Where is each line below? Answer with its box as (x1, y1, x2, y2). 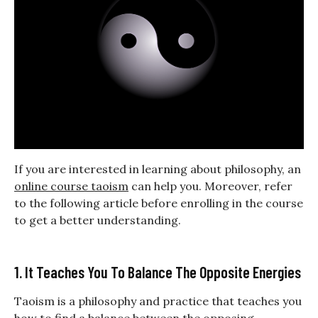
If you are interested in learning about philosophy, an (14, 162, 301, 177)
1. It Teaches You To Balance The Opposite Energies (14, 263, 301, 282)
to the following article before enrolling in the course (14, 196, 303, 211)
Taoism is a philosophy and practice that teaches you (14, 294, 302, 309)
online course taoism (14, 179, 128, 194)
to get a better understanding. (14, 213, 181, 228)
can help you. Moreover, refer (128, 179, 292, 194)
